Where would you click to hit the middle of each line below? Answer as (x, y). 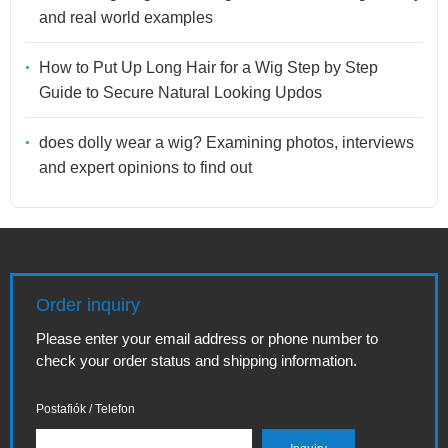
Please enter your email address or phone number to (207, 339)
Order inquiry (88, 305)
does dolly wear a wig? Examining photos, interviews (226, 143)
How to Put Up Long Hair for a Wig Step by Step (208, 68)
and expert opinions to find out (145, 168)
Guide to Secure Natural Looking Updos (180, 93)
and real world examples (126, 18)
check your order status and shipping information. (196, 361)
